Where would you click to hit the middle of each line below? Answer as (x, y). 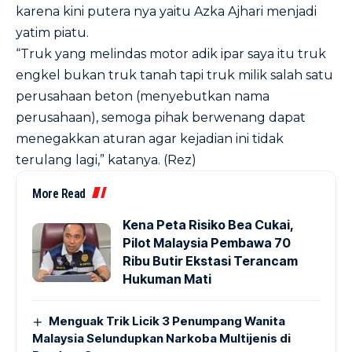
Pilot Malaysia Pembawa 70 (207, 243)
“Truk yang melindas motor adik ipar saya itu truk (171, 54)
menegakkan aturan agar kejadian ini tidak (150, 139)
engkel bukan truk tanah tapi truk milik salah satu (174, 75)
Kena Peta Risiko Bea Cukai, (208, 225)
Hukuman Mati (167, 279)
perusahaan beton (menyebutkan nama (143, 96)
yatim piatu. (52, 33)
